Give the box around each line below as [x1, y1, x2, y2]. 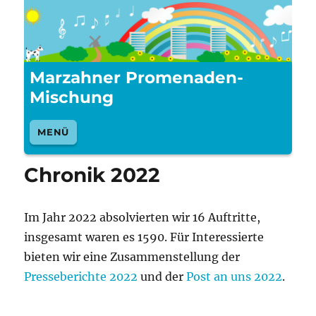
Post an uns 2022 [186, 269, 283, 284]
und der [138, 269, 187, 284]
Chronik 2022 [24, 163, 161, 188]
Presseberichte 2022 [24, 269, 138, 284]
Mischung [30, 87, 114, 108]
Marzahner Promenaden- [30, 68, 244, 88]
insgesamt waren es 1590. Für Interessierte [24, 230, 265, 245]
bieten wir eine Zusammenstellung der [24, 250, 241, 265]
